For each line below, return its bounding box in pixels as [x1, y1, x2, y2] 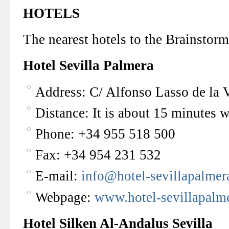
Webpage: [35, 189, 95, 205]
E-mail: [35, 168, 81, 184]
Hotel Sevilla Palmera [23, 58, 154, 74]
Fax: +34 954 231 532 [35, 147, 161, 163]
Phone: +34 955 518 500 [35, 126, 175, 142]
